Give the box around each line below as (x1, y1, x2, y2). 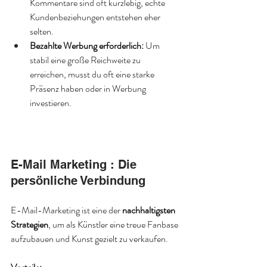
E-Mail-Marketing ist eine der (11, 203, 122, 217)
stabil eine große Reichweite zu (30, 53, 142, 67)
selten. (30, 24, 54, 38)
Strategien (11, 218, 48, 231)
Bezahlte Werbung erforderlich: (30, 39, 144, 52)
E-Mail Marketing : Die (11, 157, 140, 172)
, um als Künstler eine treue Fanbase (48, 218, 180, 231)
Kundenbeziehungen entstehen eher (30, 10, 162, 24)
